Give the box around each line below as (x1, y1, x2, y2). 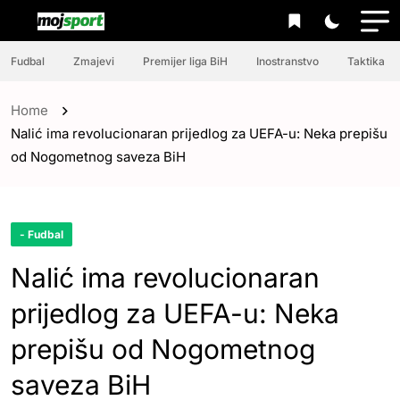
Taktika (347, 54, 385, 68)
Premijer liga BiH (143, 54, 228, 68)
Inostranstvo (256, 54, 319, 68)
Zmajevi (73, 54, 114, 68)
